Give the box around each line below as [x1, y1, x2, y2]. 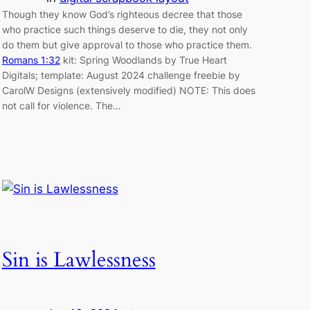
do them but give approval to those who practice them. [1, 38, 252, 51]
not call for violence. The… [1, 99, 121, 111]
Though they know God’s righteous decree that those [1, 8, 242, 20]
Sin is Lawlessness [1, 246, 156, 274]
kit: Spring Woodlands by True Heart [60, 53, 227, 66]
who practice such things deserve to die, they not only [1, 23, 248, 35]
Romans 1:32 [1, 53, 60, 66]
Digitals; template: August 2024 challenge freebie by [1, 69, 240, 81]
